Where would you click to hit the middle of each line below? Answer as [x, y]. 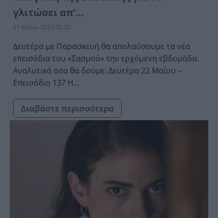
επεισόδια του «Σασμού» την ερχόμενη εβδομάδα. [106, 58]
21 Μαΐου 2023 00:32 [42, 27]
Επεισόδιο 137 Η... [73, 82]
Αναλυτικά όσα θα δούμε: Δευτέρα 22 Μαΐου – [61, 70]
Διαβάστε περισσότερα [67, 108]
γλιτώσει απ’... [49, 12]
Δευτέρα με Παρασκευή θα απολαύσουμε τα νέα [102, 46]
